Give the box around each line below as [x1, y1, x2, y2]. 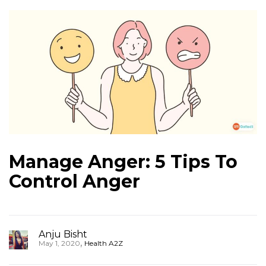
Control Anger [9, 170, 140, 192]
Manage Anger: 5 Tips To [9, 151, 237, 173]
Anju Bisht [39, 229, 87, 240]
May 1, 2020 [39, 239, 80, 248]
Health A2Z [84, 239, 123, 248]
